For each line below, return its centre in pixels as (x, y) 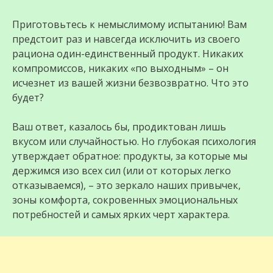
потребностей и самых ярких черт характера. (121, 214)
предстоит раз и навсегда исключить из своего (126, 39)
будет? (28, 97)
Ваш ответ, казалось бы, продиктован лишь (119, 127)
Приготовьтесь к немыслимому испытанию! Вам (129, 24)
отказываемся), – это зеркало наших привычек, (126, 185)
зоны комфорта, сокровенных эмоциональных (125, 200)
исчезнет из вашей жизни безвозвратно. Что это (130, 83)
